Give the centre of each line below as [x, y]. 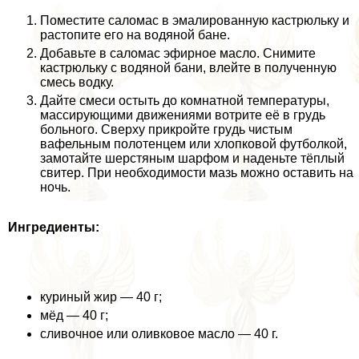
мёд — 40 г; [74, 315]
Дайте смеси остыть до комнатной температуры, [185, 100]
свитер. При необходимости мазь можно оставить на [197, 172]
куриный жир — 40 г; [101, 296]
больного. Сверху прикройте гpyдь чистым [166, 129]
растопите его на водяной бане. [135, 34]
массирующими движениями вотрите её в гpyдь [183, 115]
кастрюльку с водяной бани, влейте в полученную [188, 67]
